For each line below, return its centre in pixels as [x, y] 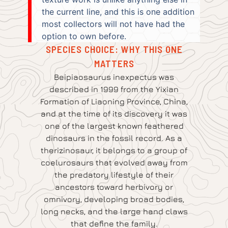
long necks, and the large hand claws [114, 211]
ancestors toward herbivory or [114, 187]
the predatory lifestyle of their [114, 175]
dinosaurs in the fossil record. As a [114, 138]
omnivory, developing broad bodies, [114, 199]
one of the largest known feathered [114, 126]
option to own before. [84, 36]
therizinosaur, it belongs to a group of [114, 150]
